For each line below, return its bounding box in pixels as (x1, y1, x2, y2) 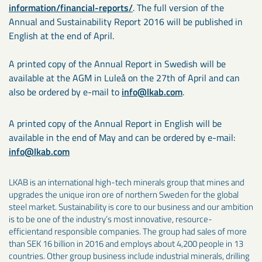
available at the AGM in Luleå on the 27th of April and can (9, 71, 240, 85)
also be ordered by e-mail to (9, 85, 122, 99)
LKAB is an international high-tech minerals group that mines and (9, 175, 244, 189)
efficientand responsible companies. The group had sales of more (9, 225, 247, 238)
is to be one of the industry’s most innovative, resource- (9, 212, 212, 226)
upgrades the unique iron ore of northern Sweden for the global (9, 188, 239, 201)
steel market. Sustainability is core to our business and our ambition (9, 200, 253, 213)
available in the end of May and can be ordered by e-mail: (9, 130, 235, 144)
